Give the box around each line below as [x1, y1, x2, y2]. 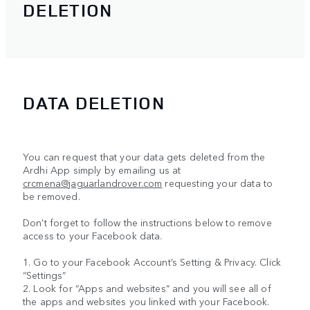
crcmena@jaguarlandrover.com [23, 176, 163, 190]
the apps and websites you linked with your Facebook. [23, 294, 270, 309]
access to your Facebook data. [23, 228, 163, 243]
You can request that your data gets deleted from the [23, 149, 266, 164]
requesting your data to [162, 176, 273, 190]
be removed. [23, 189, 80, 203]
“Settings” [23, 268, 66, 282]
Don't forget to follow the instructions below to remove [23, 215, 272, 230]
